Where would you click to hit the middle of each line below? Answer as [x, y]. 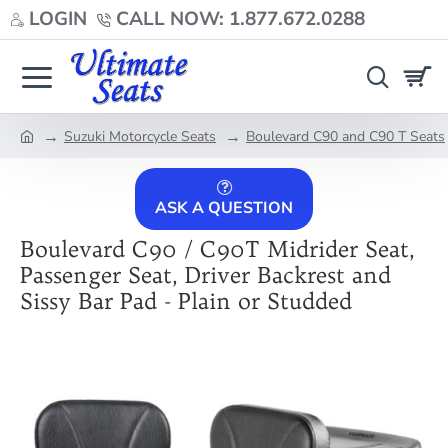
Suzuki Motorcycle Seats [140, 136]
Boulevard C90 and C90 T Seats [345, 136]
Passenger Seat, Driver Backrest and [205, 275]
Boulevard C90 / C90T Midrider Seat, [217, 249]
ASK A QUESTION [224, 208]
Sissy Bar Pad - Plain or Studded [186, 301]
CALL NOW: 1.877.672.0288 [240, 19]
